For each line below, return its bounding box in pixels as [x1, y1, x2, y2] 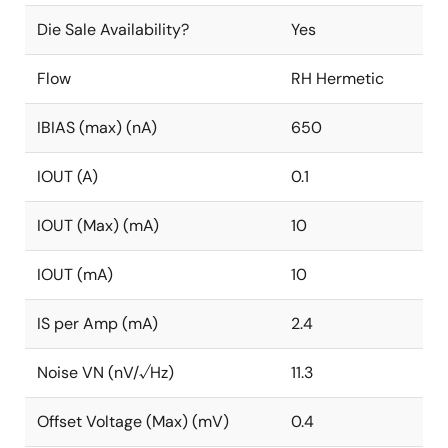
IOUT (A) [37, 166, 98, 187]
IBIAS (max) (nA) [37, 117, 157, 138]
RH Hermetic [291, 68, 384, 89]
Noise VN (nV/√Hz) [37, 362, 174, 383]
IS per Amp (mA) [37, 313, 158, 334]
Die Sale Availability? [37, 19, 189, 40]
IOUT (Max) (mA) [37, 215, 159, 236]
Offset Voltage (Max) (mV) [37, 411, 229, 432]
